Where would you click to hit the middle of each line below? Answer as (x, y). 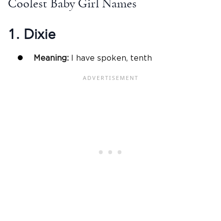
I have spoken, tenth (111, 58)
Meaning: (52, 58)
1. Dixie (32, 35)
